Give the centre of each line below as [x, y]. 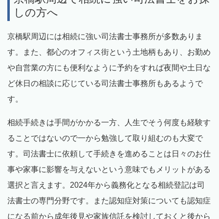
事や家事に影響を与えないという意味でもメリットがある [109, 169]
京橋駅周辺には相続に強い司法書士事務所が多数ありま [105, 36]
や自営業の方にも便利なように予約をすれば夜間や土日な [109, 67]
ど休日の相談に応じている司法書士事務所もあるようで [105, 83]
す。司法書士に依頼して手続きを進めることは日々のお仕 [109, 153]
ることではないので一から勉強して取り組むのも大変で [105, 138]
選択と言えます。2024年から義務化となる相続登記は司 [106, 185]
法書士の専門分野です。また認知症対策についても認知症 [109, 200]
